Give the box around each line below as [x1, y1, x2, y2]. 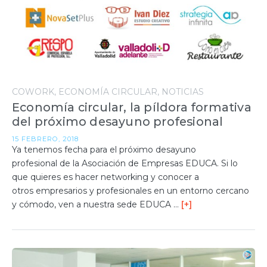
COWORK [12, 86, 54, 98]
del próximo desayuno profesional [12, 114, 223, 129]
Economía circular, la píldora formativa [12, 100, 252, 115]
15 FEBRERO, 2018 [12, 135, 79, 144]
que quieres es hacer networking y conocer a [12, 172, 199, 183]
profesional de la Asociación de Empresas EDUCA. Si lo [12, 158, 238, 169]
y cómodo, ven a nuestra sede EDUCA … [12, 199, 181, 210]
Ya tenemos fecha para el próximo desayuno [12, 144, 196, 156]
